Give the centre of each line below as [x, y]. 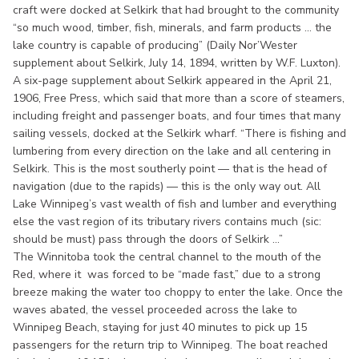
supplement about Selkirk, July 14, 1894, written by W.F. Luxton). [178, 63]
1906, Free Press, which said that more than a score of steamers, [179, 98]
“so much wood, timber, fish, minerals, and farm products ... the [172, 27]
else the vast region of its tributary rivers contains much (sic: [167, 221]
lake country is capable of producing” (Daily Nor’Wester [155, 45]
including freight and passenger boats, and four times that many [177, 115]
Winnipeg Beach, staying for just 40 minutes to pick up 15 [160, 327]
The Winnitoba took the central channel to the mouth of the [167, 256]
